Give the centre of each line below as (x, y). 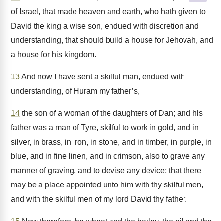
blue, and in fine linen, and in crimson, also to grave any (108, 156)
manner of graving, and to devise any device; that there (106, 170)
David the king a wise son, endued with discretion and (105, 26)
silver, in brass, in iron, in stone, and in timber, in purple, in (111, 142)
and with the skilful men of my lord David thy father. (99, 199)
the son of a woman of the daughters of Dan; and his (111, 113)
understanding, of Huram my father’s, (75, 91)
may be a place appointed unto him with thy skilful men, (107, 185)
